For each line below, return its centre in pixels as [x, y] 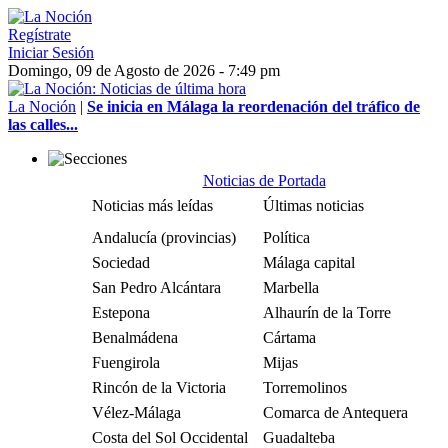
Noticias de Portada [264, 180]
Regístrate [39, 34]
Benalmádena [135, 337]
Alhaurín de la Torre [327, 312]
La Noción [42, 106]
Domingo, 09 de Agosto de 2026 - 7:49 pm [144, 70]
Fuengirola [126, 362]
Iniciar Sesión [51, 52]
